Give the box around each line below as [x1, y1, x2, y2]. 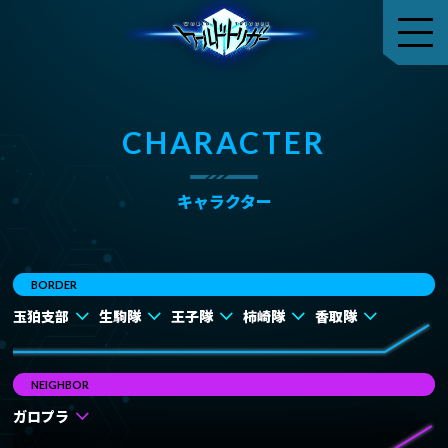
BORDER [31, 278, 78, 291]
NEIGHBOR [31, 378, 90, 391]
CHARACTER [122, 124, 326, 160]
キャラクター [176, 189, 272, 213]
